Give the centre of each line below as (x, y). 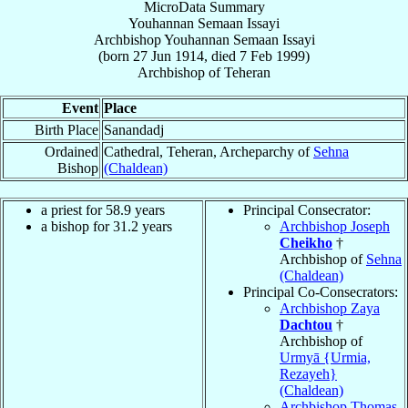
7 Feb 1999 (272, 56)
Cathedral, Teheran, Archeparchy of (209, 151)
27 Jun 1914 (168, 56)
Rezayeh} (308, 373)
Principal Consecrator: (307, 209)
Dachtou (306, 324)
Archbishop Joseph (335, 226)
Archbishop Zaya (330, 308)
